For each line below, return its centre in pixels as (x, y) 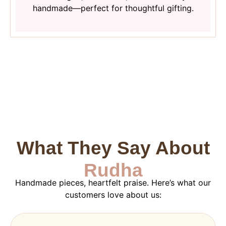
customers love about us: (113, 194)
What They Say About (113, 148)
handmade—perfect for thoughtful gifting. (113, 8)
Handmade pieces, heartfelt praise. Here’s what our (113, 182)
